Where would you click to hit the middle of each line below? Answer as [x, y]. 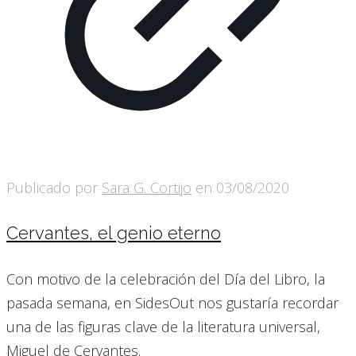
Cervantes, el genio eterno [114, 233]
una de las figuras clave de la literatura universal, [163, 326]
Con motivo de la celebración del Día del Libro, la [166, 279]
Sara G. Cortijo [147, 188]
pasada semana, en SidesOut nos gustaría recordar [172, 302]
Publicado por [54, 188]
